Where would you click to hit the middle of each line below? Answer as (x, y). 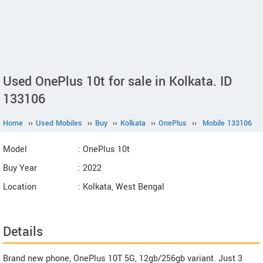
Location (20, 187)
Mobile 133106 (227, 123)
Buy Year (20, 168)
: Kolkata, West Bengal (121, 187)
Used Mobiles (59, 123)
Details (23, 232)
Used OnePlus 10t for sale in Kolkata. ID (117, 82)
